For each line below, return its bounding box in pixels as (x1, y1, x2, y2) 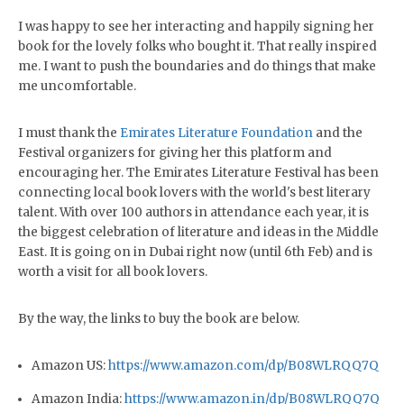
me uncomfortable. (18, 78, 136, 94)
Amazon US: (32, 358, 108, 373)
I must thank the (18, 125, 120, 141)
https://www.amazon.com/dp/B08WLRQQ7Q (108, 358, 379, 373)
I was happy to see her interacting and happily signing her (18, 19, 374, 34)
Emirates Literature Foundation (120, 125, 313, 141)
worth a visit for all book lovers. (18, 264, 207, 280)
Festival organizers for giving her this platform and (18, 145, 332, 161)
